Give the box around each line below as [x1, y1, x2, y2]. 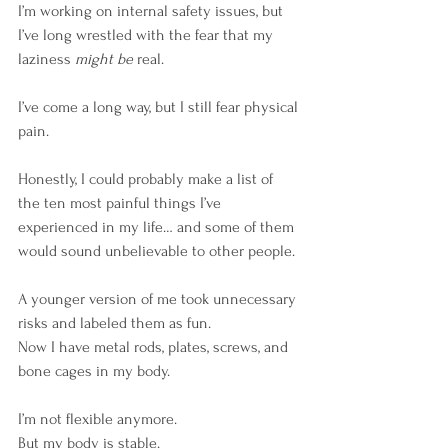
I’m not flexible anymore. [18, 410, 181, 429]
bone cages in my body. [18, 362, 170, 381]
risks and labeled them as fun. [18, 314, 211, 333]
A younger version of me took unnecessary [18, 290, 300, 309]
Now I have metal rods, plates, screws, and [18, 338, 292, 357]
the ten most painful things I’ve [18, 194, 225, 213]
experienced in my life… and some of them [18, 218, 298, 237]
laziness [18, 50, 75, 69]
